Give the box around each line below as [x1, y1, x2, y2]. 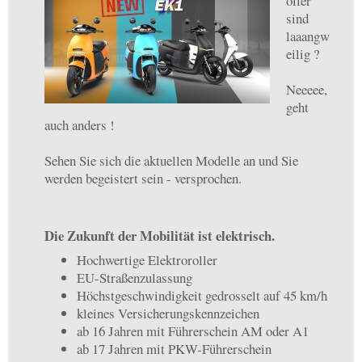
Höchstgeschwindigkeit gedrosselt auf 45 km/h [77, 286, 327, 305]
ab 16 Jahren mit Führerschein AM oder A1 [77, 322, 309, 340]
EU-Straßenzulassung [77, 268, 192, 287]
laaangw [286, 26, 330, 45]
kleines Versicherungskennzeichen [77, 304, 259, 322]
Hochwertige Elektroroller [77, 250, 217, 269]
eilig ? [286, 44, 319, 63]
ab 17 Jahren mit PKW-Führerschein [77, 339, 271, 358]
